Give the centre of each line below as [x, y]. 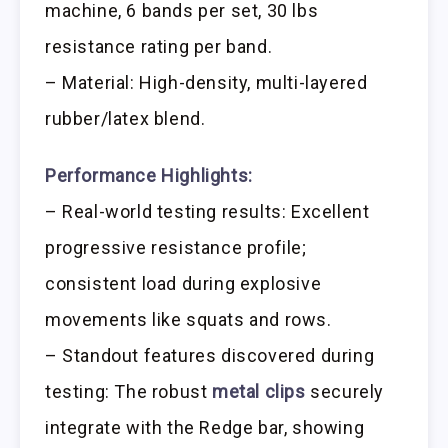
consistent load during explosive [183, 283]
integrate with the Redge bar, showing [205, 427]
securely [345, 391]
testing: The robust [129, 391]
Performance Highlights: [149, 175]
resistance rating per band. [159, 46]
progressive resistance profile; [176, 247]
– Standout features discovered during [210, 355]
